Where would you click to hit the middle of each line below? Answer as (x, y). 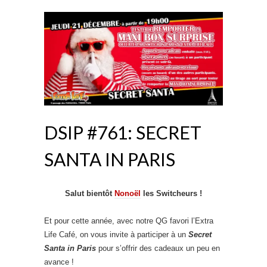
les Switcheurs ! (171, 194)
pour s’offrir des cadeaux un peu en (159, 249)
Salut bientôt (90, 194)
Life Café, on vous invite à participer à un (116, 235)
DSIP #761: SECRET (123, 133)
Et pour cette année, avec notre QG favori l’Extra (129, 221)
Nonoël (128, 194)
